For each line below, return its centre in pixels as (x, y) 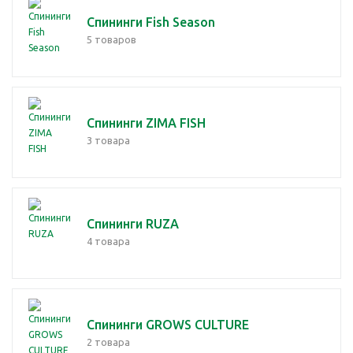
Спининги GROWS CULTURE (168, 325)
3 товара (108, 140)
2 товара (108, 342)
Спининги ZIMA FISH (146, 123)
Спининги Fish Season (151, 22)
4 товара (108, 241)
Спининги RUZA (133, 224)
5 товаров (111, 39)
